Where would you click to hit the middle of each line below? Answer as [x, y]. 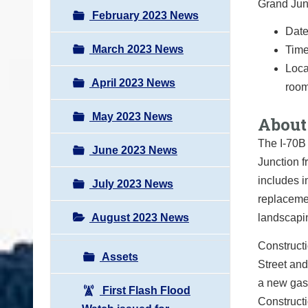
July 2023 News [131, 184]
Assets [119, 256]
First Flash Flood [145, 290]
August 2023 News [139, 217]
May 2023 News [131, 116]
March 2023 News [136, 49]
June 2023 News [133, 150]
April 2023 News [132, 82]
